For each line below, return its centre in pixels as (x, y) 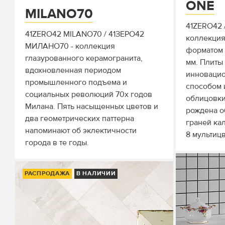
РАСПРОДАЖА (47, 174)
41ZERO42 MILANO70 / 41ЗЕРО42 (85, 34)
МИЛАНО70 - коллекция (70, 46)
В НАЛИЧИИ (96, 174)
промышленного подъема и (76, 82)
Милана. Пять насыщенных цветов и (92, 106)
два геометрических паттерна (80, 119)
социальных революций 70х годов (89, 94)
